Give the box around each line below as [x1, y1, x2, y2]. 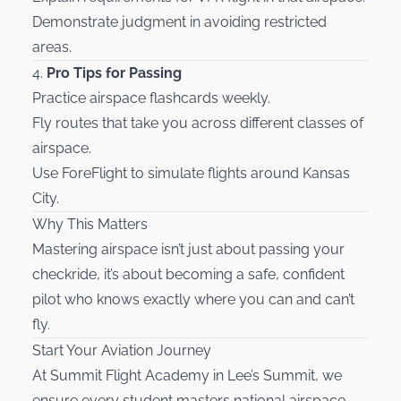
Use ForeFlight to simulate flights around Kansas [32, 164, 350, 182]
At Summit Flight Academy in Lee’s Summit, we [32, 366, 342, 384]
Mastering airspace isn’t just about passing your [32, 240, 345, 258]
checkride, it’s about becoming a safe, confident [32, 265, 345, 283]
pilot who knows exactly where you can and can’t [32, 290, 354, 308]
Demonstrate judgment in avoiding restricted [32, 13, 327, 30]
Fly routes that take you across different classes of [32, 114, 363, 132]
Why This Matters [32, 215, 148, 233]
